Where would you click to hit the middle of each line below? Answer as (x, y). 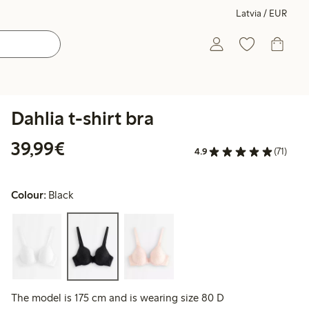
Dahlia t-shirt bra (82, 118)
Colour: (29, 195)
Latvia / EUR (261, 13)
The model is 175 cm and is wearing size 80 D (118, 298)
